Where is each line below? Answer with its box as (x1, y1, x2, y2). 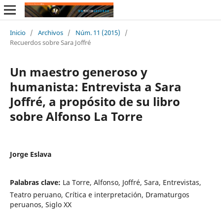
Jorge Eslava (9, 149, 51, 159)
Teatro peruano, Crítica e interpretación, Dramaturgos (9, 189, 189, 199)
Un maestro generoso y (9, 63, 147, 80)
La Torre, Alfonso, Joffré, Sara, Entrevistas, (62, 177, 201, 187)
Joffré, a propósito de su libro (9, 93, 180, 110)
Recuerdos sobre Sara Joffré (9, 37, 91, 47)
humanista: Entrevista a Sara (9, 78, 182, 95)
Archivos (37, 28, 63, 37)
